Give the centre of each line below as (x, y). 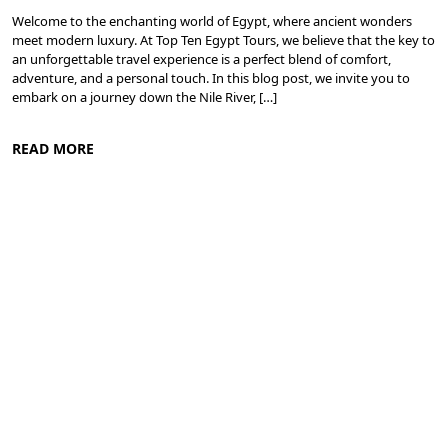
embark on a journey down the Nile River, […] (144, 97)
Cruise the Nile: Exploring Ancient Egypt (169, 243)
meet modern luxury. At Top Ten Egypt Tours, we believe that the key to (223, 40)
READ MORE (53, 149)
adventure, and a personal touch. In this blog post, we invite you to (211, 78)
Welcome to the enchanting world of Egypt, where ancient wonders (212, 21)
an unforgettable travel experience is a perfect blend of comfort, (201, 59)
